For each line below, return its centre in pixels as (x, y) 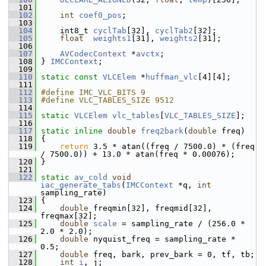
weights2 (179, 38)
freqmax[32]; (69, 216)
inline (88, 131)
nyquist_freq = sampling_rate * (162, 239)
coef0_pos (100, 15)
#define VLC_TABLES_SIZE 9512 (107, 100)
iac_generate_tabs (81, 185)
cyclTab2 (174, 31)
